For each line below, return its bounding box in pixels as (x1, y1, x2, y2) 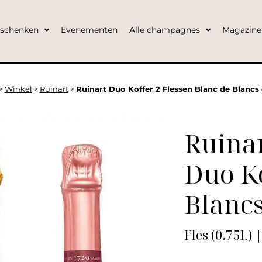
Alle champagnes (129, 25, 200, 35)
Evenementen (60, 25, 118, 35)
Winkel (4, 85, 32, 94)
